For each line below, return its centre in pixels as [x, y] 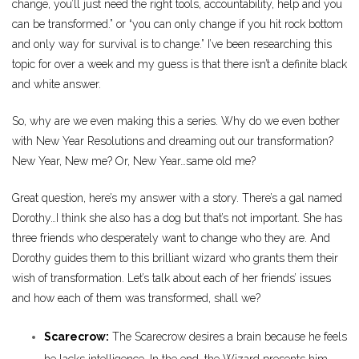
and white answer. [56, 85]
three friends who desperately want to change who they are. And [171, 238]
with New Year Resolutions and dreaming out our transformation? [173, 141]
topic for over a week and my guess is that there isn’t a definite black [179, 65]
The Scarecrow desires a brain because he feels [228, 337]
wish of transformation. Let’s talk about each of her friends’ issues [171, 278]
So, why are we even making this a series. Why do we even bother [176, 121]
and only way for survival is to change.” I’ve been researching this [172, 44]
